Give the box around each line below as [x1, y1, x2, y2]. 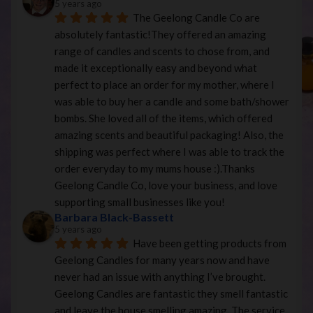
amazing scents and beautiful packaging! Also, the [54, 128, 284, 141]
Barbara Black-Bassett [54, 210, 174, 224]
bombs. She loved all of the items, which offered [54, 111, 272, 124]
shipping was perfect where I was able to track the [54, 145, 284, 158]
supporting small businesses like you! [54, 195, 225, 208]
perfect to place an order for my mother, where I [54, 78, 275, 91]
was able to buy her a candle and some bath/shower [54, 94, 289, 108]
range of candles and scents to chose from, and [54, 44, 270, 57]
